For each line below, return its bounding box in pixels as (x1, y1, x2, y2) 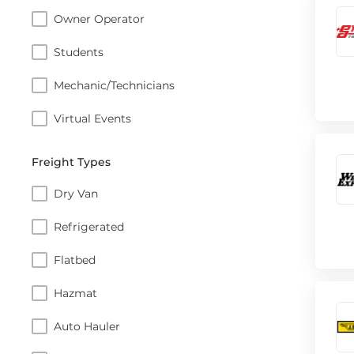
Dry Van (54, 186, 98, 201)
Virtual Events (54, 111, 131, 126)
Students (54, 44, 104, 59)
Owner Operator (54, 11, 145, 26)
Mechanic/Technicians (54, 77, 175, 92)
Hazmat (54, 285, 97, 300)
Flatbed (54, 252, 96, 267)
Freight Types (32, 155, 111, 169)
